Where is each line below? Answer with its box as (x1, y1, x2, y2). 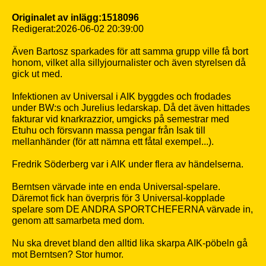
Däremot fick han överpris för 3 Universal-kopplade (12, 193, 225, 203)
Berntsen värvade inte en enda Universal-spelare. (12, 182, 220, 192)
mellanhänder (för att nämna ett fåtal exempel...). (12, 137, 214, 147)
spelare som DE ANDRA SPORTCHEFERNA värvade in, (12, 204, 253, 214)
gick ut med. (12, 69, 62, 79)
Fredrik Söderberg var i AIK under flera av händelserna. (12, 159, 243, 169)
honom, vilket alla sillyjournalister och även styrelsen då (12, 58, 246, 68)
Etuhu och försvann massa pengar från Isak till (12, 125, 205, 135)
